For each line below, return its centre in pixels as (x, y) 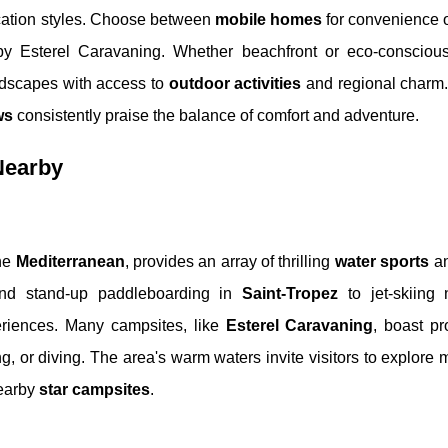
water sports (382, 261)
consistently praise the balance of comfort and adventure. (216, 115)
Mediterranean (70, 261)
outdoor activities (235, 83)
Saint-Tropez (290, 293)
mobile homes (268, 19)
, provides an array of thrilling (229, 261)
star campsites (94, 389)
